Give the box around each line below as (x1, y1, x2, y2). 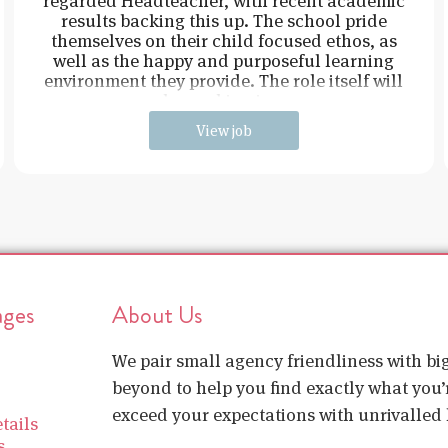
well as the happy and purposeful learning (53, 48, 395, 72)
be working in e (162, 88, 285, 112)
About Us (112, 297, 203, 332)
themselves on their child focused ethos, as (50, 28, 397, 52)
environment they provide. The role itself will (44, 68, 404, 92)
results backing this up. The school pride (60, 8, 387, 32)
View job (195, 120, 252, 140)
